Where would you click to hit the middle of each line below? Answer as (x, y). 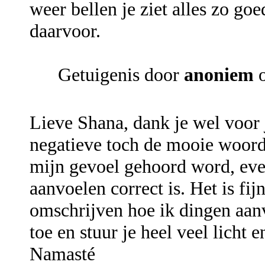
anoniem (219, 75)
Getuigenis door (121, 75)
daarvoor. (65, 31)
